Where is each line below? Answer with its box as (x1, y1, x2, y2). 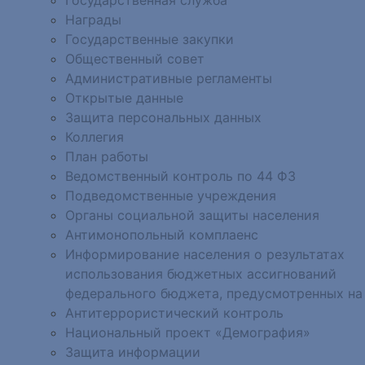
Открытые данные (65, 89, 183, 106)
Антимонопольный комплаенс (65, 226, 258, 243)
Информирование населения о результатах (65, 245, 345, 262)
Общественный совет (65, 50, 204, 67)
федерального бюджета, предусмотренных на (65, 284, 363, 301)
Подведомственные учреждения (65, 187, 276, 204)
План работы (65, 147, 148, 165)
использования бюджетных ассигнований (65, 265, 336, 282)
